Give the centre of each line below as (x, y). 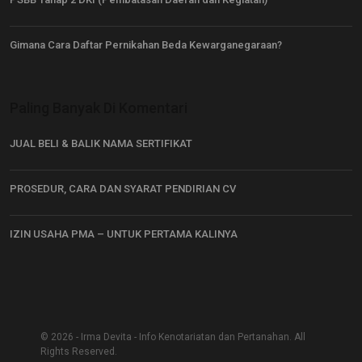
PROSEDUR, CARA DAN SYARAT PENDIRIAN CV (123, 188)
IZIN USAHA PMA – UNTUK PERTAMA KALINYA (124, 234)
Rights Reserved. (79, 351)
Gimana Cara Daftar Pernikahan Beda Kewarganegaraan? (146, 44)
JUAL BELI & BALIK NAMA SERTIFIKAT (101, 143)
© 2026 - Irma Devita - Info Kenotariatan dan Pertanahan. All (173, 337)
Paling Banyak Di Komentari (99, 107)
